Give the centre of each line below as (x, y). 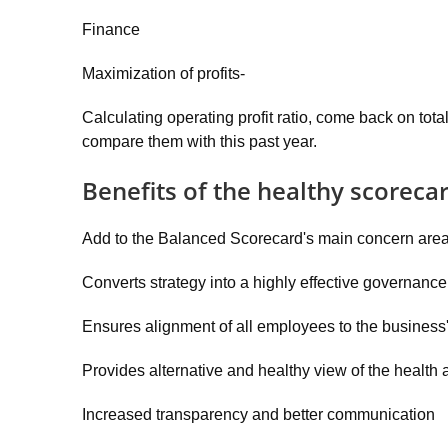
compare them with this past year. (199, 141)
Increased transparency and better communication (258, 414)
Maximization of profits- (163, 73)
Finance (111, 29)
